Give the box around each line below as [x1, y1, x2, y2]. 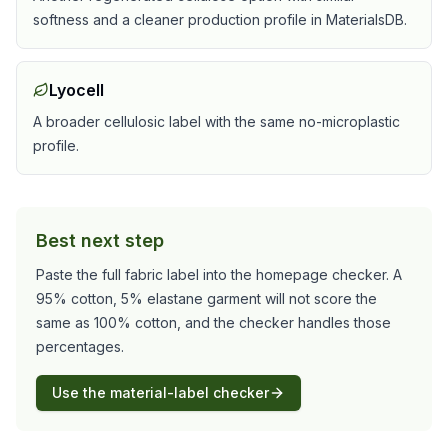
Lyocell [49, 80, 104, 100]
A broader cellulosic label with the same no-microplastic [33, 113, 400, 130]
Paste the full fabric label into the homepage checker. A [36, 266, 402, 283]
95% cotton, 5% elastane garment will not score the [36, 290, 377, 307]
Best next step [36, 230, 164, 251]
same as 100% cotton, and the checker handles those [36, 314, 391, 331]
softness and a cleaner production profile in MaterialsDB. [33, 11, 407, 28]
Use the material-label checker [52, 384, 269, 401]
